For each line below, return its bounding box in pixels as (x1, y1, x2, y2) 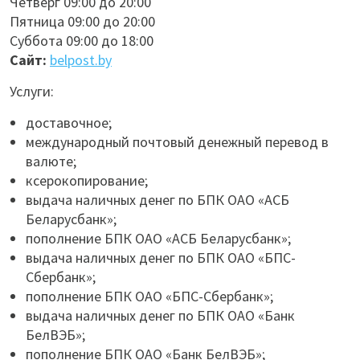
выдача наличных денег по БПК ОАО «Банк (26, 306, 295, 325)
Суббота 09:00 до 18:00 (10, 31, 153, 50)
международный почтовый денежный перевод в (26, 133, 329, 151)
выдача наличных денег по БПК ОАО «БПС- (26, 248, 296, 267)
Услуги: (10, 82, 54, 100)
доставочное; (26, 113, 112, 132)
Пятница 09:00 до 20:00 (10, 12, 155, 31)
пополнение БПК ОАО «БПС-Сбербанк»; (26, 287, 273, 305)
